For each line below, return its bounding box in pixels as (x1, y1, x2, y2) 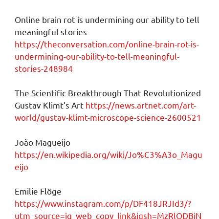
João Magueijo (15, 136, 70, 147)
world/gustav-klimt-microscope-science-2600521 (15, 112, 201, 122)
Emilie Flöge (15, 186, 62, 196)
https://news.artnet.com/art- (86, 100, 196, 110)
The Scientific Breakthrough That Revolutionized (15, 88, 201, 98)
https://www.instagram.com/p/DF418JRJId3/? (15, 198, 191, 208)
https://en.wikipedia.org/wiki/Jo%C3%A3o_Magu (15, 149, 202, 159)
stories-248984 (15, 63, 73, 73)
